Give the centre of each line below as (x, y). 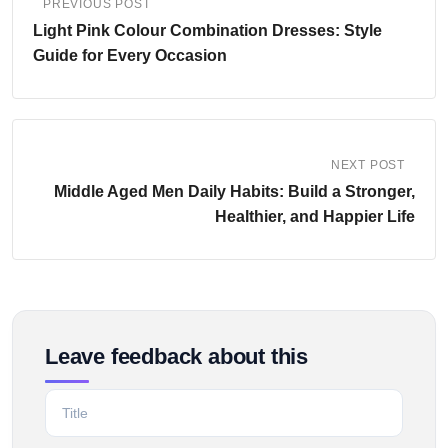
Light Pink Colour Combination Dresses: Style (207, 30)
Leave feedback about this (176, 356)
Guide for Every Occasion (130, 55)
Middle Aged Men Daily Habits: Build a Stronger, (234, 191)
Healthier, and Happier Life (315, 216)
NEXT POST (367, 164)
